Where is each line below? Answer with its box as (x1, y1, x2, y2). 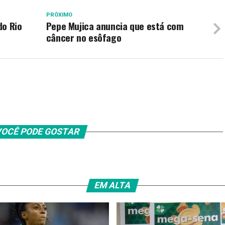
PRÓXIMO (46, 12, 72, 18)
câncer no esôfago (46, 30, 122, 45)
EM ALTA (93, 180, 132, 190)
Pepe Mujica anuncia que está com (46, 19, 184, 33)
